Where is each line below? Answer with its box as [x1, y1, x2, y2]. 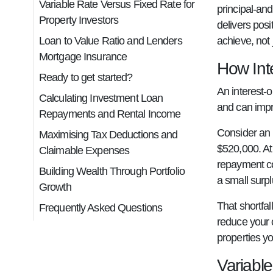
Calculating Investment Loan [39, 92, 163, 104]
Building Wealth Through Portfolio [39, 165, 185, 177]
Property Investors [39, 14, 119, 26]
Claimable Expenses [39, 144, 130, 157]
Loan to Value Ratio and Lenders [39, 35, 182, 47]
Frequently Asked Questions [39, 202, 163, 214]
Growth [39, 181, 71, 193]
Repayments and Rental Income [39, 108, 181, 120]
